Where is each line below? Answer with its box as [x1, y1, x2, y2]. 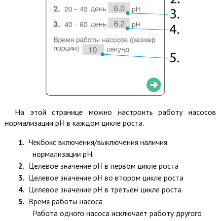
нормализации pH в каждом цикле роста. [5, 117, 144, 128]
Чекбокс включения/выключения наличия [29, 137, 167, 147]
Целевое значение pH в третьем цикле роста [29, 184, 182, 194]
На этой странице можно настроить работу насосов [15, 107, 216, 117]
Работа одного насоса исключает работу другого [33, 208, 202, 218]
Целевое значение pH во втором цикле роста [29, 172, 184, 183]
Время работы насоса [29, 196, 103, 206]
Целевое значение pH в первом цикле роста [29, 160, 179, 171]
